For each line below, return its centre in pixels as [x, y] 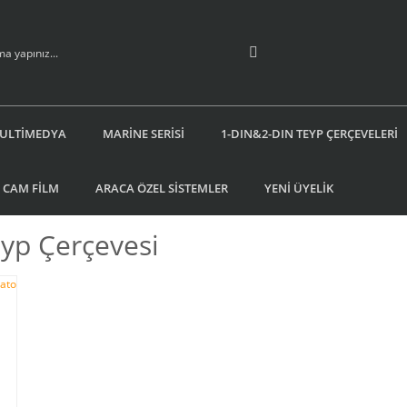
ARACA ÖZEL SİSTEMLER [162, 188]
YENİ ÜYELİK [299, 188]
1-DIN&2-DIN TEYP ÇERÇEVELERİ [309, 133]
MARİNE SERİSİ [144, 133]
